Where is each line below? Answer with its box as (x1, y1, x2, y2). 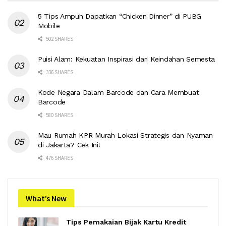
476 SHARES (45, 154, 73, 161)
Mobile (38, 21, 60, 30)
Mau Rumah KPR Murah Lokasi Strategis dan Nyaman (38, 131, 213, 139)
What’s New (26, 193, 67, 203)
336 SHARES (45, 68, 73, 76)
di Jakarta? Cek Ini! (38, 140, 100, 149)
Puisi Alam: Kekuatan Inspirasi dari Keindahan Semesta (38, 54, 215, 63)
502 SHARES (45, 35, 73, 42)
